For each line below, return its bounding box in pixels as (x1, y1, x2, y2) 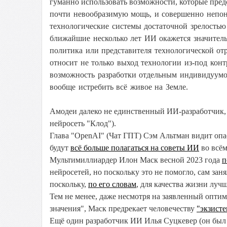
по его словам (88, 180, 136, 188)
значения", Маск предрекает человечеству (50, 204, 197, 213)
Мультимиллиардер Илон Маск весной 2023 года (50, 156, 222, 164)
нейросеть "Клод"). (50, 119, 116, 128)
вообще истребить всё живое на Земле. (50, 83, 188, 91)
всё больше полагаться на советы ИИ (70, 143, 199, 152)
